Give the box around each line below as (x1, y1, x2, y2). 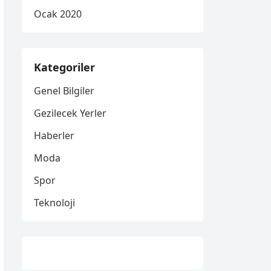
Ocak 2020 (34, 7, 82, 21)
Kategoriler (34, 60, 95, 74)
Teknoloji (34, 196, 75, 209)
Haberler (34, 129, 74, 142)
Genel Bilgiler (34, 84, 94, 97)
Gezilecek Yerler (34, 106, 106, 120)
